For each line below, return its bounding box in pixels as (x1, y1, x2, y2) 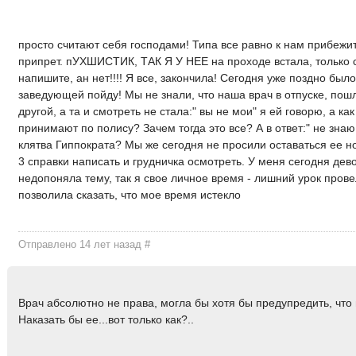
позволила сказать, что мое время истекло (18, 188, 242, 202)
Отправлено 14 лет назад (18, 238, 145, 250)
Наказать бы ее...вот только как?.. (18, 313, 195, 327)
